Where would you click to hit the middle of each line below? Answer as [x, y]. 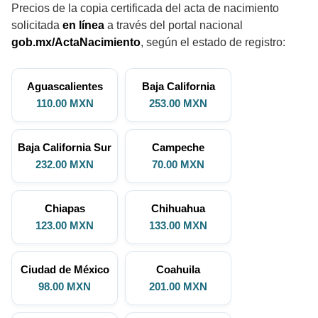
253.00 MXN [178, 104]
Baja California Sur [65, 148]
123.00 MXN [65, 226]
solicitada [37, 26]
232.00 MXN [65, 165]
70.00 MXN [178, 165]
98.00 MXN [65, 287]
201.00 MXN [178, 287]
